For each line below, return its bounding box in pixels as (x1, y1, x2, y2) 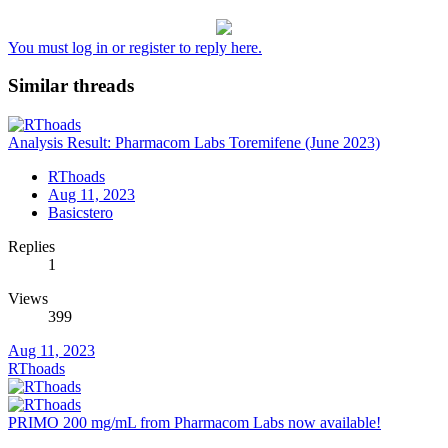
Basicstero (48, 204, 113, 222)
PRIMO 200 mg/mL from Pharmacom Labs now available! (8, 414, 381, 432)
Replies (8, 238, 55, 256)
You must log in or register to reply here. (8, 38, 262, 56)
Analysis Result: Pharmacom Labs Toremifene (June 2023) (8, 134, 380, 152)
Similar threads (8, 75, 134, 97)
